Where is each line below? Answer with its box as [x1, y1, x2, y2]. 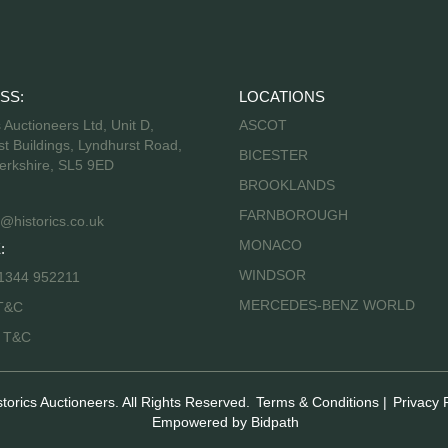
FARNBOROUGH [239, 207, 348, 223]
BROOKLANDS [239, 177, 335, 193]
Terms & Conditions [255, 393, 379, 410]
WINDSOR [239, 267, 306, 283]
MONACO [239, 237, 302, 253]
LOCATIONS [239, 88, 325, 105]
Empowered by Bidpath [151, 413, 299, 430]
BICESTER [239, 147, 308, 163]
